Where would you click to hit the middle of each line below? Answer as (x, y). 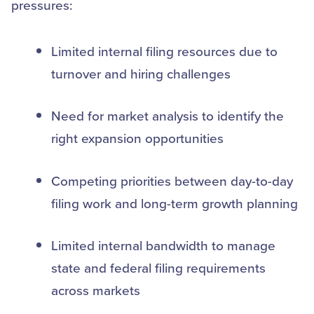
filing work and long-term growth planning (176, 203)
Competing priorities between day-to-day (172, 180)
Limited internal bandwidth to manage (163, 245)
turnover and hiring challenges (143, 73)
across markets (97, 290)
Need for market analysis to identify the (168, 115)
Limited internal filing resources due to (164, 50)
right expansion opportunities (139, 138)
